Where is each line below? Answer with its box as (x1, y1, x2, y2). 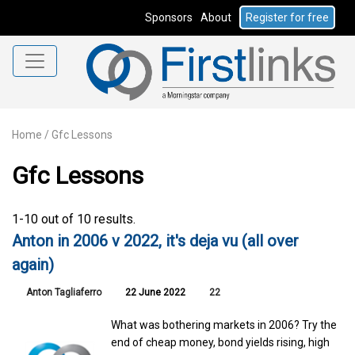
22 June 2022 (123, 286, 185, 298)
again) (12, 254, 54, 274)
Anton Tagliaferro (26, 286, 101, 298)
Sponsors (145, 11, 193, 24)
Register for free (246, 11, 329, 24)
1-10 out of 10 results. (12, 211, 136, 227)
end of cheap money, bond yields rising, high (111, 335, 330, 349)
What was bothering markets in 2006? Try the (111, 318, 338, 331)
